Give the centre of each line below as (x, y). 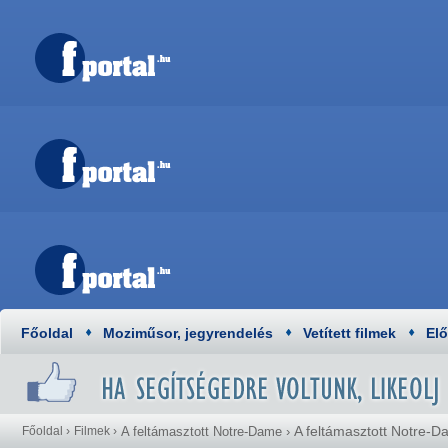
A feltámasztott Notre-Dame (201, 431)
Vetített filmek (349, 333)
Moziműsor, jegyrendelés (188, 333)
